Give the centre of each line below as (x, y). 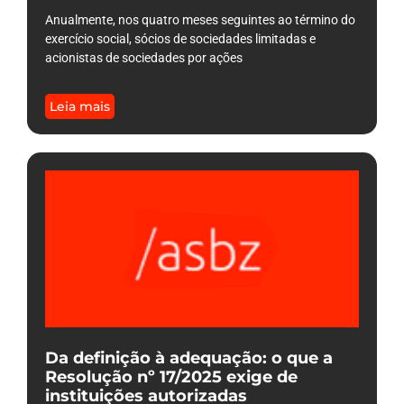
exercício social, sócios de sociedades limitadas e (180, 38)
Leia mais (80, 106)
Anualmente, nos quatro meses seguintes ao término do (200, 19)
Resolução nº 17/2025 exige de (171, 376)
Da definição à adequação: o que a (189, 358)
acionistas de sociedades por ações (144, 57)
